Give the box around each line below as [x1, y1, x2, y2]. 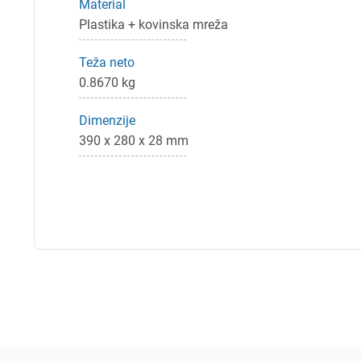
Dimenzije [79, 113, 135, 128]
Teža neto [79, 55, 135, 70]
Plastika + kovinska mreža [79, 17, 228, 32]
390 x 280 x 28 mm [79, 133, 189, 148]
